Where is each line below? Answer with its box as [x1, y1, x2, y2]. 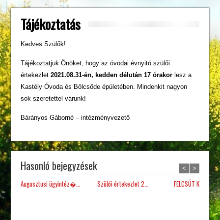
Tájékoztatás [21, 14, 81, 34]
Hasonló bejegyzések [21, 158, 97, 173]
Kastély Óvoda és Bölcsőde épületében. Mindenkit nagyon [21, 83, 188, 91]
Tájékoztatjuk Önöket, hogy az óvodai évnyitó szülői [21, 59, 170, 67]
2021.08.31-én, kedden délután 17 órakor [51, 71, 173, 79]
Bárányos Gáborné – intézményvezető [21, 114, 130, 122]
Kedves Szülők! [21, 40, 66, 48]
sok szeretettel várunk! [21, 95, 86, 103]
